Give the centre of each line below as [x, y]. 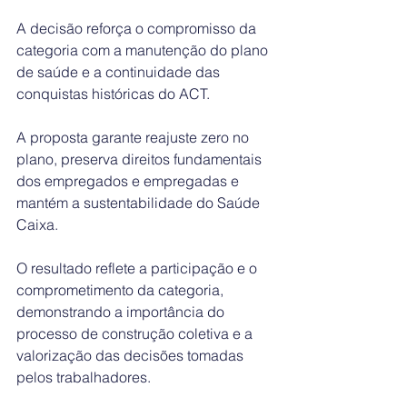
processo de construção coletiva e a [136, 334]
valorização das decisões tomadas [132, 356]
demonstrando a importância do [122, 312]
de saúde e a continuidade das [120, 72]
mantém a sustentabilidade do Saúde [140, 203]
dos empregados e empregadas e [129, 181]
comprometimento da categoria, [122, 290]
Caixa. [37, 225]
